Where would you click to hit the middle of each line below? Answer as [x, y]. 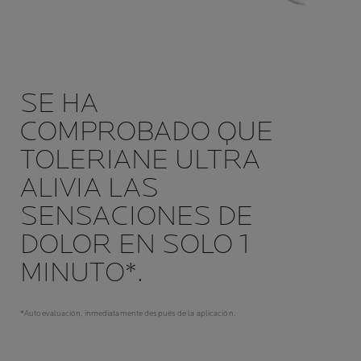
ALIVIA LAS [89, 188]
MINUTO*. [82, 272]
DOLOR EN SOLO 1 [135, 244]
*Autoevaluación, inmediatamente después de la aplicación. [128, 313]
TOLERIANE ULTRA [141, 160]
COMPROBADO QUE [147, 131]
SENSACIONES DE [137, 216]
